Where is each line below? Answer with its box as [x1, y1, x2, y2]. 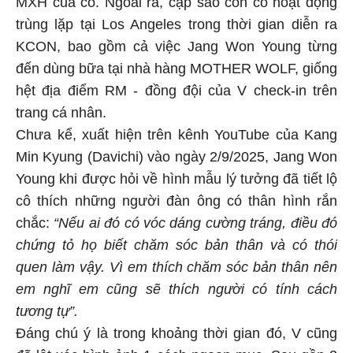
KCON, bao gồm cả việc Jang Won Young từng [16, 40, 337, 57]
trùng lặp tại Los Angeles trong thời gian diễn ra [16, 18, 337, 35]
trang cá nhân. [16, 106, 106, 123]
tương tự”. [16, 305, 78, 321]
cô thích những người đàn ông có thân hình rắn [16, 195, 337, 211]
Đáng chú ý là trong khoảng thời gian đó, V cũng [16, 327, 337, 344]
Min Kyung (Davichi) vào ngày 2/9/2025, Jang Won [16, 150, 337, 167]
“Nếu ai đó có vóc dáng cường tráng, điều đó [54, 217, 338, 233]
